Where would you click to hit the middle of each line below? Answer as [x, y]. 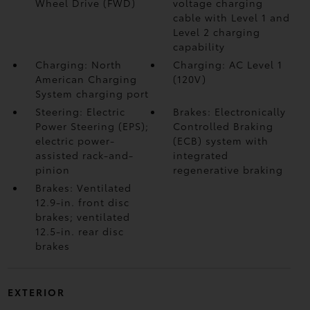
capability [199, 46]
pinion [52, 170]
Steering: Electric [80, 111]
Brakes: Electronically [230, 111]
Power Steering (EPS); [92, 126]
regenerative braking [228, 170]
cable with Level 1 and [232, 17]
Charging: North [78, 64]
